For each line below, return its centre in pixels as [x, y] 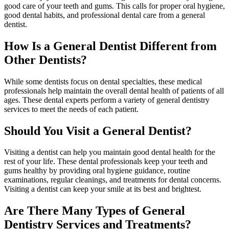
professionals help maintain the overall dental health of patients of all [114, 90]
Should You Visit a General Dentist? [98, 131]
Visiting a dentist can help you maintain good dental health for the [110, 152]
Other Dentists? [45, 60]
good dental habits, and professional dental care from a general [105, 15]
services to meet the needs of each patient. [71, 109]
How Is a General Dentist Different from [110, 46]
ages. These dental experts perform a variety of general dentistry [107, 100]
